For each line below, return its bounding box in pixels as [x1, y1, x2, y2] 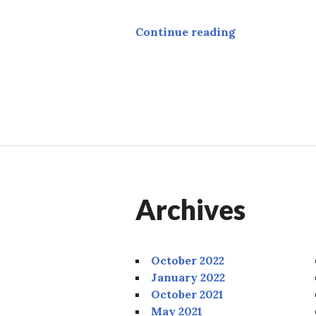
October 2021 [151, 287, 224, 302]
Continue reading [135, 24, 236, 39]
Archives [135, 193, 245, 226]
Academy [235, 23, 287, 38]
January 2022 [151, 270, 225, 285]
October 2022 [151, 253, 224, 268]
